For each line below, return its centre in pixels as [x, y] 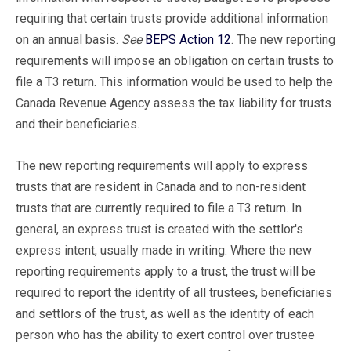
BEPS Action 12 [188, 39]
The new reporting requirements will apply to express [162, 165]
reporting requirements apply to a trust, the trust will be [166, 271]
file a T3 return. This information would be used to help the [174, 81]
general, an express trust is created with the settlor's [159, 229]
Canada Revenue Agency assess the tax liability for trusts [174, 103]
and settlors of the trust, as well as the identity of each [165, 313]
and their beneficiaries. [78, 124]
